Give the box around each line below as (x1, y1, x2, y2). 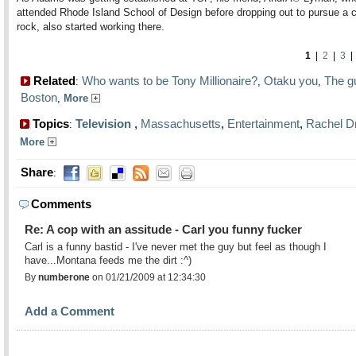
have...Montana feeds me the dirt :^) (25, 254, 192, 266)
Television (75, 117, 131, 130)
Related (30, 74, 75, 87)
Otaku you (264, 74, 318, 87)
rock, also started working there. (17, 21, 164, 33)
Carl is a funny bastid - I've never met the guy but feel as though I (25, 241, 327, 253)
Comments (31, 197, 91, 211)
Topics (29, 117, 69, 130)
